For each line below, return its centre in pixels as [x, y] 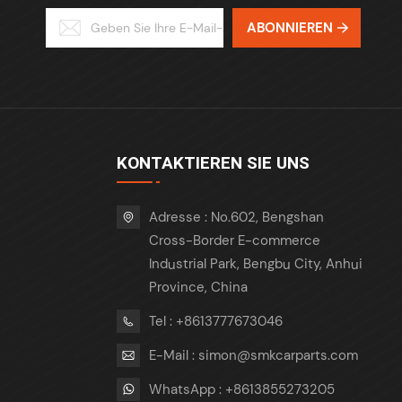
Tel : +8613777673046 [216, 322]
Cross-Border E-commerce [235, 241]
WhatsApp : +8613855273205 [242, 389]
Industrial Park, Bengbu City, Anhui [256, 264]
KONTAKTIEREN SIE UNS [214, 163]
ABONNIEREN [289, 27]
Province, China [199, 288]
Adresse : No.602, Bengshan [237, 218]
